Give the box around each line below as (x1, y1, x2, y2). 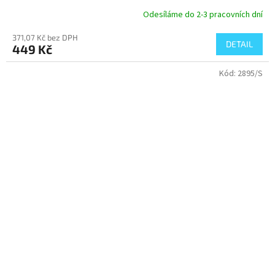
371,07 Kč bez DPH (12, 33, 78, 43)
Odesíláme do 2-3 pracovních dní (143, 8, 263, 21)
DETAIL (226, 39, 253, 50)
